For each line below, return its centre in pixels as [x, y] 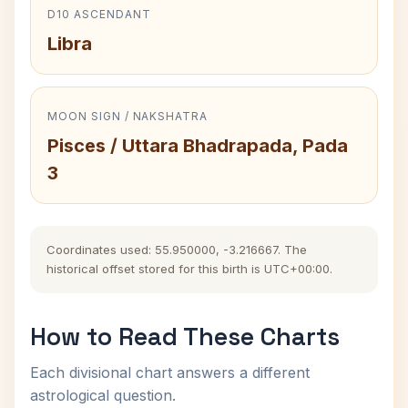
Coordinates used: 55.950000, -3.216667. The [177, 250]
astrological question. [103, 395]
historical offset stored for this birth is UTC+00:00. [189, 269]
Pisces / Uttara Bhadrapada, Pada [198, 146]
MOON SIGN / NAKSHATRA [128, 116]
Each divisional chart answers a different [170, 372]
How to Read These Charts [185, 337]
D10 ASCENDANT [99, 14]
